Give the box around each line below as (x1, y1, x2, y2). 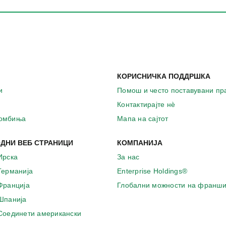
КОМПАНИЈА (117, 139, 162, 147)
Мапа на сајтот (117, 115, 168, 123)
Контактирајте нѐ (117, 100, 175, 109)
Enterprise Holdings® (117, 167, 187, 176)
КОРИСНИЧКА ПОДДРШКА (117, 72, 210, 81)
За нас (117, 153, 140, 161)
